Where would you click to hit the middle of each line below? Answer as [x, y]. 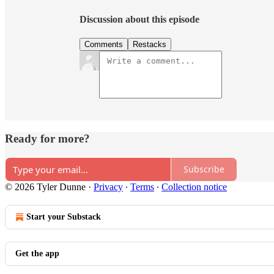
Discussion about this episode [139, 19]
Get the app [37, 253]
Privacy [108, 187]
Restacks [150, 45]
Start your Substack [64, 217]
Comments [104, 45]
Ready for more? [47, 138]
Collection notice [194, 187]
